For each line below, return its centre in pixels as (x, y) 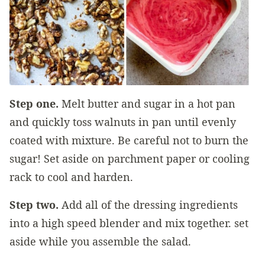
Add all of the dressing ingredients (148, 205)
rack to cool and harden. (71, 177)
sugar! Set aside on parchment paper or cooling (130, 159)
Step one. (35, 104)
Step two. (34, 205)
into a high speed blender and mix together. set (129, 223)
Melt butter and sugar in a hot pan (148, 104)
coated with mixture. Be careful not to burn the (129, 140)
